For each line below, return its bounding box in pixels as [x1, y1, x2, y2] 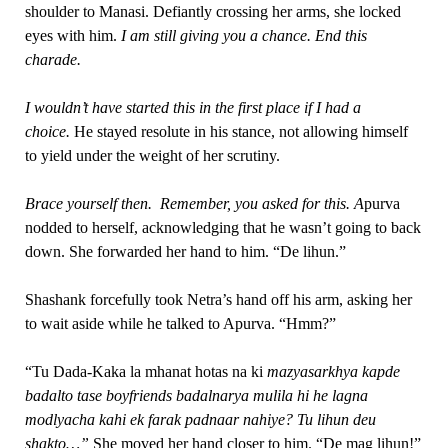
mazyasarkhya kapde [266, 363, 400, 380]
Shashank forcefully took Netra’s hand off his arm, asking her [24, 291, 412, 308]
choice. [24, 123, 70, 140]
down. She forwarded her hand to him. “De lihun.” [24, 243, 346, 260]
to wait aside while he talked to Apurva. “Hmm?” [24, 315, 336, 332]
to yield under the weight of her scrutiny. [24, 147, 284, 164]
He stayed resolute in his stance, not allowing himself [69, 123, 408, 140]
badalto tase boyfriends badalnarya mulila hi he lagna [24, 387, 368, 404]
